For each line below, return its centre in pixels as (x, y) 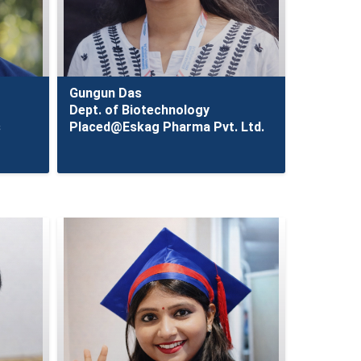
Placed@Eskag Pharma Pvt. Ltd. (166, 127)
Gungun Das (105, 93)
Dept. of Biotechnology (139, 110)
